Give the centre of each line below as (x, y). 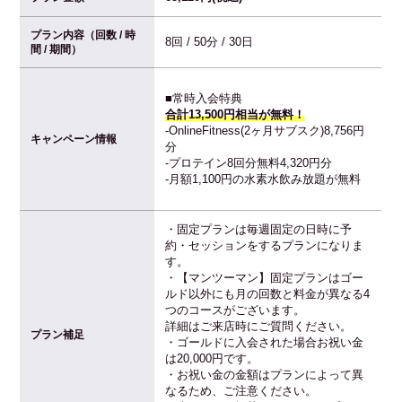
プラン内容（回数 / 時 (83, 35)
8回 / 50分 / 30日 (210, 41)
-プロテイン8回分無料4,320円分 (249, 162)
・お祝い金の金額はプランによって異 (265, 374)
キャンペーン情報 (74, 139)
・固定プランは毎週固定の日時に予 (259, 229)
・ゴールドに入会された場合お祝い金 (265, 342)
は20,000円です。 (212, 358)
